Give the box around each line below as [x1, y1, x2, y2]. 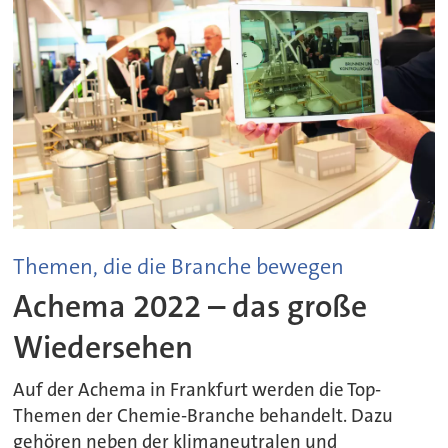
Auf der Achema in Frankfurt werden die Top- [13, 378, 382, 403]
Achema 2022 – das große [13, 286, 368, 328]
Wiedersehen [13, 327, 194, 369]
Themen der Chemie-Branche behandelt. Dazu [13, 404, 394, 429]
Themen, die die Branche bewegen [13, 252, 345, 282]
